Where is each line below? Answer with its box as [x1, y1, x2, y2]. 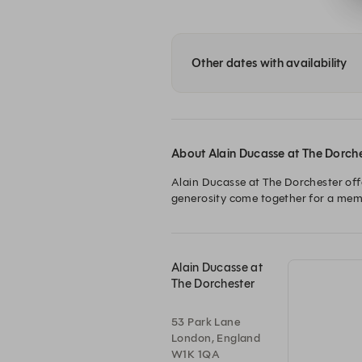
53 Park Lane [171, 315, 242, 329]
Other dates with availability [192, 56, 347, 70]
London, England [171, 331, 261, 345]
